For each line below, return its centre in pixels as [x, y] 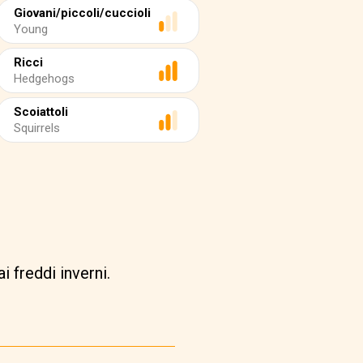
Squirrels [37, 128]
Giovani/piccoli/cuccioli [82, 13]
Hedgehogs [44, 79]
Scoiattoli [41, 112]
